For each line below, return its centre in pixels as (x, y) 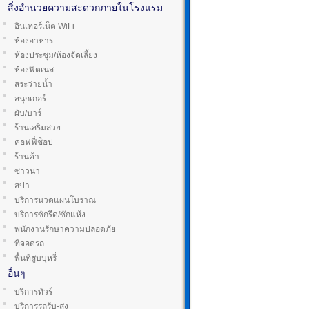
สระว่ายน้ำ (33, 84)
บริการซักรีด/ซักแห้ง (50, 215)
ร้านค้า (27, 157)
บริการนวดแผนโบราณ (55, 200)
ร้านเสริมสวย (38, 128)
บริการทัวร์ (33, 292)
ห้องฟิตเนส (34, 70)
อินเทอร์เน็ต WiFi (44, 26)
